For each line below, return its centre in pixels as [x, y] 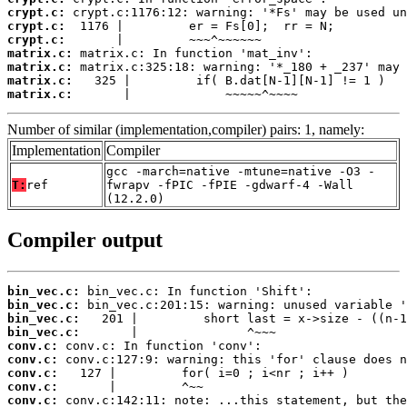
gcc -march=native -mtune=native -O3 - [241, 171]
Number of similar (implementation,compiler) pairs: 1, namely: [186, 129]
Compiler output [85, 239]
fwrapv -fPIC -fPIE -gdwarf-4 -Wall [230, 184]
